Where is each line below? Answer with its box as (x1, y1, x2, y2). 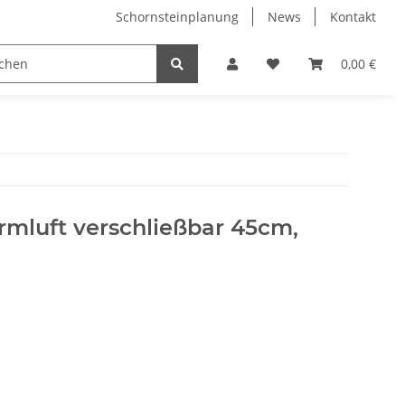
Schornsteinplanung (116, 8, 239, 25)
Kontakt (330, 8, 376, 25)
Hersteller (60, 55, 120, 73)
